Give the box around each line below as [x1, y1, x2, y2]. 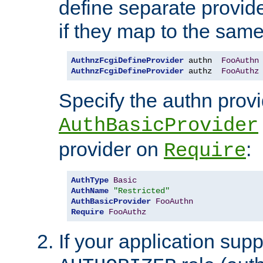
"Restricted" [113, 186, 170, 196]
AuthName [71, 186, 109, 196]
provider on [59, 138, 164, 161]
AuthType [71, 176, 109, 186]
